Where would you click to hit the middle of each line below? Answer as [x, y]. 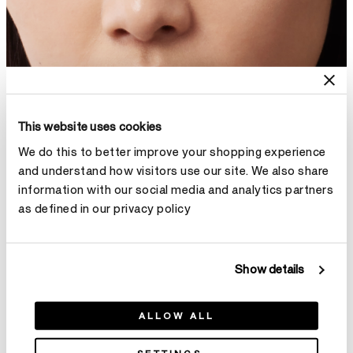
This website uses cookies [90, 127]
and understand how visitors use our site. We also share [174, 171]
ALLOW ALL [176, 316]
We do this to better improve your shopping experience [172, 152]
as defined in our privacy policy [104, 209]
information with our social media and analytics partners [176, 190]
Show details [270, 269]
